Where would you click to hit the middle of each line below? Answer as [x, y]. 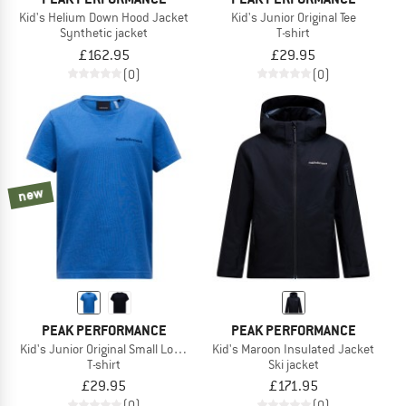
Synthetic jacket [104, 32]
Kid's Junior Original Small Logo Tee [112, 348]
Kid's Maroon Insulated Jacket [293, 348]
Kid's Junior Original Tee [293, 17]
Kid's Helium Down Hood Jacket [104, 17]
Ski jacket [293, 364]
